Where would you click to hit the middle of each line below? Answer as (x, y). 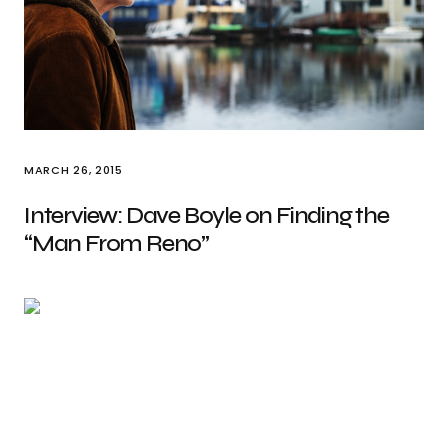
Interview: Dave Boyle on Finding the (206, 215)
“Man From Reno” (117, 243)
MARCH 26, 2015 (73, 170)
